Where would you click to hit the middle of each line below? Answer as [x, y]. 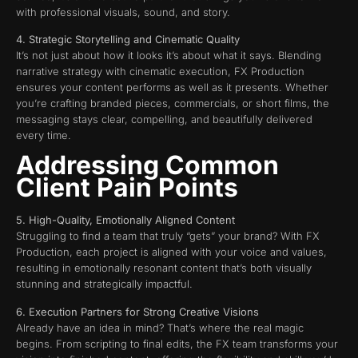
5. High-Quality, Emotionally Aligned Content [125, 220]
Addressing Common [147, 165]
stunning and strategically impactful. [104, 284]
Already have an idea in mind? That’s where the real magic [160, 327]
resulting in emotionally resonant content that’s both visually [164, 268]
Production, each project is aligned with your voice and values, [171, 252]
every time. [44, 135]
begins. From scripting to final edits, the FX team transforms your [177, 343]
